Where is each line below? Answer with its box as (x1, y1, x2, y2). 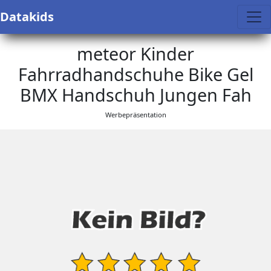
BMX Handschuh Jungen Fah (19, 83, 252, 106)
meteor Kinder (77, 42, 194, 65)
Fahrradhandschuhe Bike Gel (18, 62, 253, 86)
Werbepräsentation (105, 110, 166, 119)
